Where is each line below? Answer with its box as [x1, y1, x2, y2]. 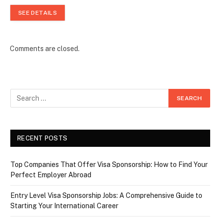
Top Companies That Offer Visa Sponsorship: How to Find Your [10, 160, 208, 168]
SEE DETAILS [18, 9, 57, 16]
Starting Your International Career [10, 201, 118, 210]
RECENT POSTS [17, 134, 68, 142]
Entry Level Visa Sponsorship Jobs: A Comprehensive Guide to [10, 191, 202, 199]
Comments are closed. [10, 44, 80, 53]
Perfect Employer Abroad [10, 170, 91, 179]
